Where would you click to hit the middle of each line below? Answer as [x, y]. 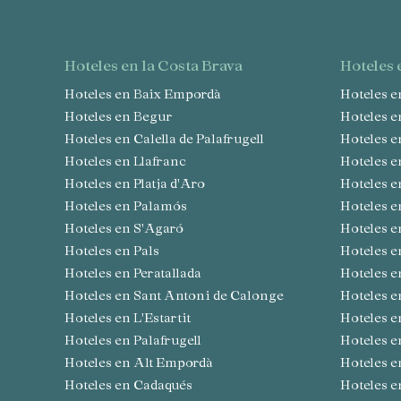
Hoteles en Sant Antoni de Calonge [179, 295]
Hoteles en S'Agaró [129, 228]
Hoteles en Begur [124, 116]
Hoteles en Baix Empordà [148, 94]
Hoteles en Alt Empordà [144, 363]
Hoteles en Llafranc [131, 161]
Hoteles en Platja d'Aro [140, 183]
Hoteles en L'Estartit [133, 318]
